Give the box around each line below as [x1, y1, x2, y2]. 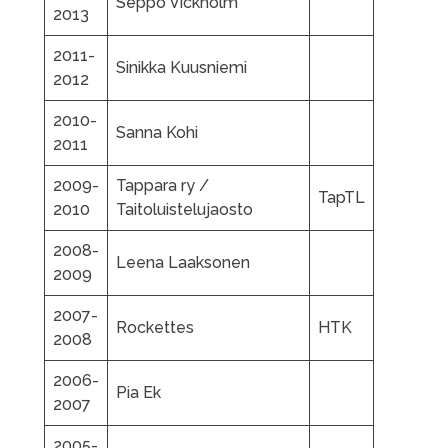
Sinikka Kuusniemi [116, 57, 247, 77]
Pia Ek [116, 382, 161, 402]
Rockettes [116, 317, 194, 337]
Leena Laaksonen [116, 252, 250, 272]
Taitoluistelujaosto [116, 199, 253, 219]
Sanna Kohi [116, 122, 198, 142]
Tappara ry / [116, 175, 209, 195]
